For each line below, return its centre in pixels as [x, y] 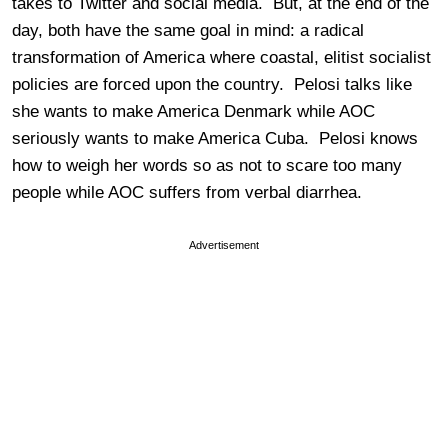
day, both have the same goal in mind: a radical [188, 31]
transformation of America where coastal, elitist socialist [221, 58]
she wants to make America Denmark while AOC [193, 112]
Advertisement [224, 245]
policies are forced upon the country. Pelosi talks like [212, 85]
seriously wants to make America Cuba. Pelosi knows [215, 139]
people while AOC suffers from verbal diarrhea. [187, 193]
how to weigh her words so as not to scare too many [207, 166]
